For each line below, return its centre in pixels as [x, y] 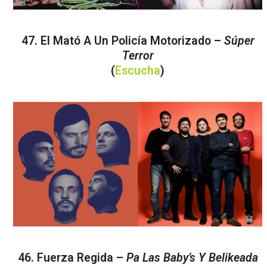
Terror [138, 55]
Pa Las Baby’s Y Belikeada [192, 257]
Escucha [138, 70]
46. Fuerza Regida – [72, 257]
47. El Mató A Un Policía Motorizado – [122, 41]
